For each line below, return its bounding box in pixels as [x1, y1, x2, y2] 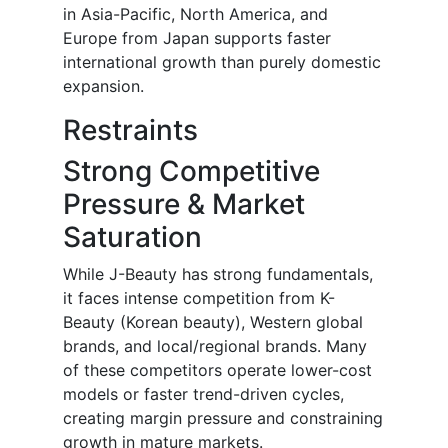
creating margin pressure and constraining [63, 408, 383, 429]
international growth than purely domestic [63, 52, 381, 73]
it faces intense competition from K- [63, 288, 335, 309]
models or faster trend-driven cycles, [63, 384, 344, 405]
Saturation [63, 220, 202, 255]
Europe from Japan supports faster [63, 28, 331, 49]
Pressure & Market [63, 187, 305, 222]
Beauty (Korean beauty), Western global [63, 312, 363, 333]
